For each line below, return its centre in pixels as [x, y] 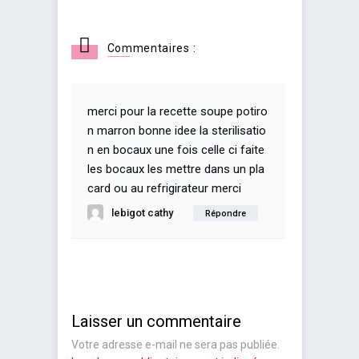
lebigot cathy [142, 212]
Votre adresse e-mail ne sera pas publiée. [175, 344]
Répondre [226, 213]
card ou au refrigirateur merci [164, 188]
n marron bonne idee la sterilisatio [177, 130]
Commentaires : [151, 48]
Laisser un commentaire [156, 321]
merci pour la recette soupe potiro [177, 111]
